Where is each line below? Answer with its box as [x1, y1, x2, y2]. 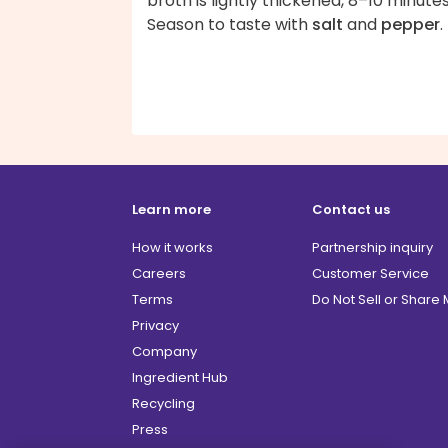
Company [132, 342, 197, 362]
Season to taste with [147, 13, 312, 37]
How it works [132, 238, 213, 258]
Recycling [132, 394, 195, 414]
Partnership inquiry [312, 238, 433, 258]
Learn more [132, 200, 211, 220]
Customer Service [312, 264, 429, 284]
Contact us [312, 200, 390, 220]
